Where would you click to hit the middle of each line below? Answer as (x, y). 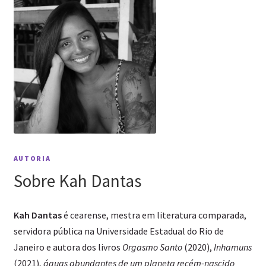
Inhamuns (232, 247)
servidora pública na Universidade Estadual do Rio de (118, 231)
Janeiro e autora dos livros (68, 247)
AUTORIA (32, 158)
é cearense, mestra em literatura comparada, (154, 215)
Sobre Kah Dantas (77, 180)
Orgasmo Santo (152, 247)
